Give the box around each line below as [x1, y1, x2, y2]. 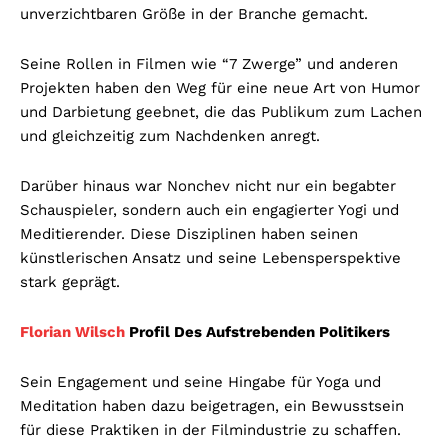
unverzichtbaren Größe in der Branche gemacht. [20, 4, 368, 23]
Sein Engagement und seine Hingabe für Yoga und [20, 372, 381, 391]
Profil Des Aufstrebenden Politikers [125, 322, 390, 341]
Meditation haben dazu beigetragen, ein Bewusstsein [20, 396, 404, 415]
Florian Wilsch [20, 322, 125, 341]
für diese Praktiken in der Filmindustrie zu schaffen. [20, 420, 401, 439]
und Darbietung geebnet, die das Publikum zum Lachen [20, 102, 422, 121]
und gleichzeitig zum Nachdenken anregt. [20, 126, 320, 145]
